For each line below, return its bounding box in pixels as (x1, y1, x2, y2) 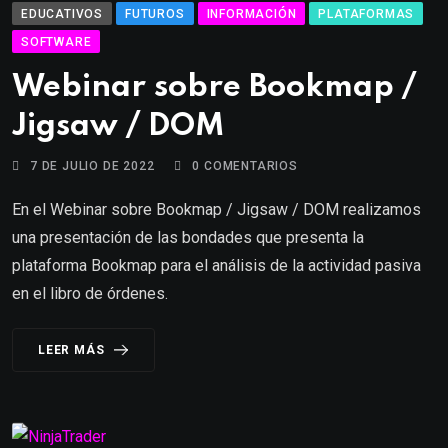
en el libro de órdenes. (12, 283, 168, 303)
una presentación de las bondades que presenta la (12, 227, 364, 247)
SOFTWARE (21, 34, 92, 49)
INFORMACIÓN (206, 6, 297, 21)
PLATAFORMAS (318, 6, 415, 21)
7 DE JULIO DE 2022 (30, 158, 155, 173)
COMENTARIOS (200, 158, 298, 173)
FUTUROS (125, 6, 185, 21)
